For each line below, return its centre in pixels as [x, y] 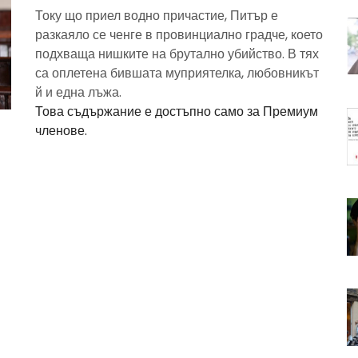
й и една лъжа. [78, 92]
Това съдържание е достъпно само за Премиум [177, 111]
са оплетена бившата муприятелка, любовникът [177, 73]
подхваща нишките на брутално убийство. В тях [177, 54]
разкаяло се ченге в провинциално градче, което [179, 35]
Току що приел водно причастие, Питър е [157, 16]
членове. [61, 131]
